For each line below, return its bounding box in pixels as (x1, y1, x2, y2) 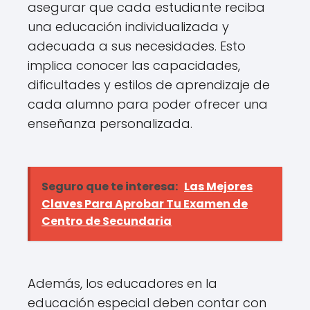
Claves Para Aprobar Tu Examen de (42, 196, 248, 212)
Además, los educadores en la (28, 275, 217, 292)
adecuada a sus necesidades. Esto (28, 37, 246, 55)
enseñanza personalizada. (28, 115, 192, 132)
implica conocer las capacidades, (28, 57, 240, 74)
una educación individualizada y (28, 18, 229, 35)
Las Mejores (184, 179, 253, 194)
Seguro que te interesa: (42, 179, 180, 194)
